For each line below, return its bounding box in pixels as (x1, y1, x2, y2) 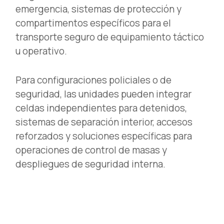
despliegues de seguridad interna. (15, 157, 166, 170)
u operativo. (15, 44, 67, 57)
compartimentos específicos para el (15, 16, 171, 29)
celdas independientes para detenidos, (15, 101, 187, 114)
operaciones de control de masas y (15, 143, 167, 156)
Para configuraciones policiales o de (15, 73, 172, 86)
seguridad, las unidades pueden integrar (15, 87, 192, 100)
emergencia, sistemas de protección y (15, 2, 182, 15)
